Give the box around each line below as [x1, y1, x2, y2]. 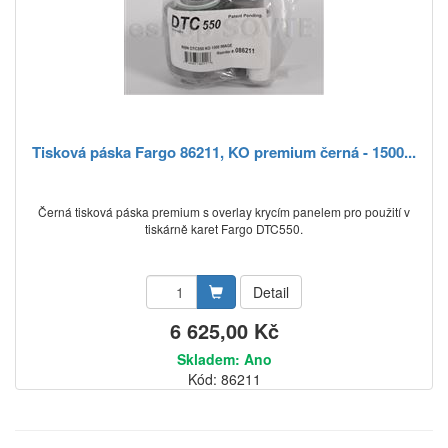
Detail [253, 282, 289, 302]
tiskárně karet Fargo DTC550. [145, 220, 303, 237]
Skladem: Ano [176, 349, 272, 369]
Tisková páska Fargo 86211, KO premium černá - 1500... [32, 141, 416, 163]
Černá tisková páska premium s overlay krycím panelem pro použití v [38, 203, 410, 220]
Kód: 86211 [187, 369, 261, 389]
